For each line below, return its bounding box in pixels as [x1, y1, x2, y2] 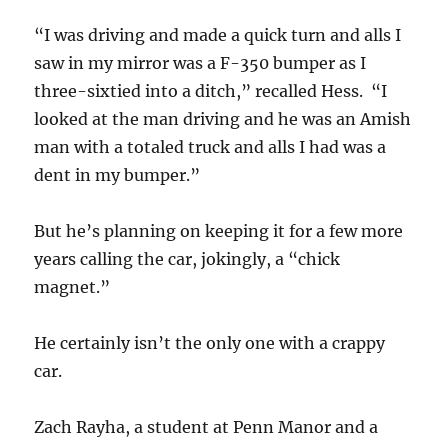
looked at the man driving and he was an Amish [34, 109, 412, 129]
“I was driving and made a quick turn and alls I [34, 25, 402, 45]
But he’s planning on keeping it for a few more [34, 221, 404, 241]
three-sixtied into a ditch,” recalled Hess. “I [34, 81, 388, 101]
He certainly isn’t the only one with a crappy [34, 333, 386, 353]
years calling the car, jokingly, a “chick [34, 249, 341, 269]
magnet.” [34, 277, 111, 297]
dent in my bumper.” [34, 165, 201, 185]
